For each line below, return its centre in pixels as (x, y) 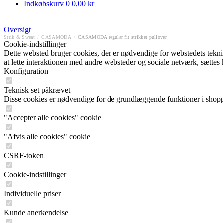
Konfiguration (26, 71)
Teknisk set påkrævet (37, 90)
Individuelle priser (32, 193)
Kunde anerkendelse (36, 212)
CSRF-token (24, 156)
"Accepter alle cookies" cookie (53, 118)
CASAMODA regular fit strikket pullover (122, 37)
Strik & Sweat (20, 37)
